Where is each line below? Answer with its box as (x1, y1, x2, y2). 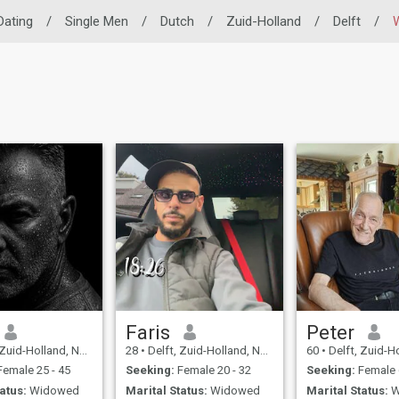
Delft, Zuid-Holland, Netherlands (145, 343, 261, 357)
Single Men (65, 13, 128, 29)
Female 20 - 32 (175, 363, 252, 378)
